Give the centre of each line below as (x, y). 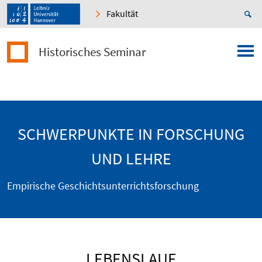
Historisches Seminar (92, 52)
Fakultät (122, 14)
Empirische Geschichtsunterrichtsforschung (103, 186)
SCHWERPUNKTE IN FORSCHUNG (131, 134)
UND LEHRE (131, 159)
